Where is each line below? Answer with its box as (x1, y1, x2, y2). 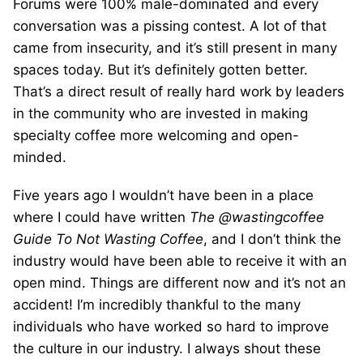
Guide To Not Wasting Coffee (13, 230, 203, 247)
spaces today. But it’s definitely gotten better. (13, 61, 308, 78)
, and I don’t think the (203, 230, 341, 247)
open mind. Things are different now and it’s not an (13, 274, 346, 291)
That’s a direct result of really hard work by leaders (13, 83, 344, 100)
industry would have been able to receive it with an (13, 252, 347, 269)
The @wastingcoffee (190, 208, 324, 225)
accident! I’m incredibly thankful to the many (13, 296, 301, 313)
